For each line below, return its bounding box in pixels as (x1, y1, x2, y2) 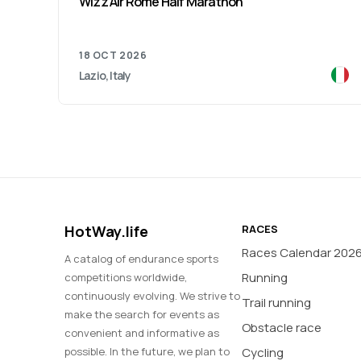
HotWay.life (64, 222, 148, 241)
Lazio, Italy (79, 67, 131, 83)
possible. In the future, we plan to (64, 344, 230, 359)
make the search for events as (64, 307, 219, 322)
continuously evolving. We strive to (64, 288, 240, 303)
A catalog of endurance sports (64, 251, 218, 266)
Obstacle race (242, 319, 322, 336)
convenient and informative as (64, 326, 219, 340)
